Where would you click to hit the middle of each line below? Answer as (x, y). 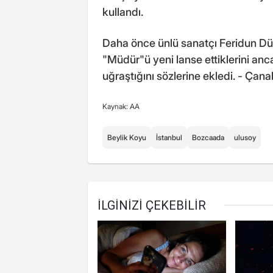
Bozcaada (208, 137)
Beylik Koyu (127, 137)
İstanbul (169, 137)
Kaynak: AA (121, 106)
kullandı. (123, 12)
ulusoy (245, 137)
